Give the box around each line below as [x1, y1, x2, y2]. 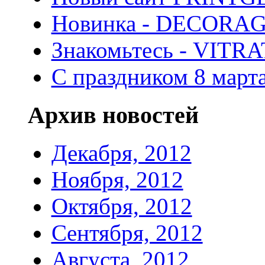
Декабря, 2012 [51, 140, 192, 166]
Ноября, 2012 [51, 167, 183, 193]
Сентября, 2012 [51, 220, 203, 246]
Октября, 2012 [51, 193, 192, 219]
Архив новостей [27, 101, 199, 128]
